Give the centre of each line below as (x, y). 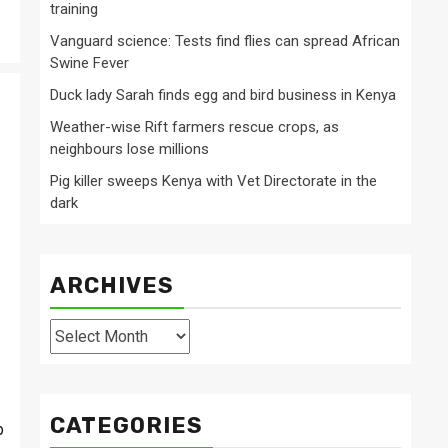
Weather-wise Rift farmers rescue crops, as (194, 127)
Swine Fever (89, 63)
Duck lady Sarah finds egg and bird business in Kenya (223, 95)
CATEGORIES (126, 426)
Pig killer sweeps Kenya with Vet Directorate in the (213, 181)
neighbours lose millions (129, 149)
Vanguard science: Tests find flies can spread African (225, 41)
